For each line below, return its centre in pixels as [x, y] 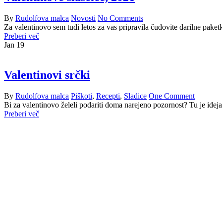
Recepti [108, 96]
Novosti [83, 18]
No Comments [120, 18]
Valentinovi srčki [47, 75]
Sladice [135, 96]
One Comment [172, 96]
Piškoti [82, 96]
